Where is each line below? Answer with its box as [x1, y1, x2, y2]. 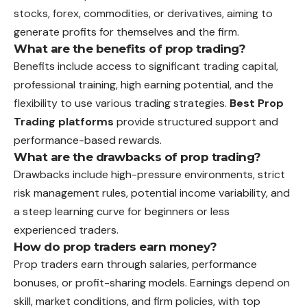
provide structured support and [114, 114, 278, 129]
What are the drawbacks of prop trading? [14, 149, 261, 164]
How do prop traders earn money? [14, 239, 217, 254]
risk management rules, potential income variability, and [14, 185, 290, 200]
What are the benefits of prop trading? [14, 41, 245, 56]
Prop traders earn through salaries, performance [14, 256, 257, 271]
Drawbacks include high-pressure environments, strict [14, 167, 285, 182]
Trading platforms [14, 114, 114, 129]
